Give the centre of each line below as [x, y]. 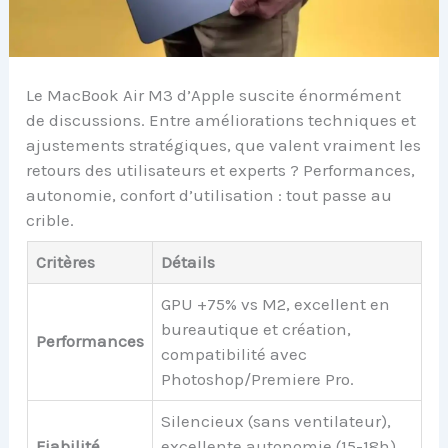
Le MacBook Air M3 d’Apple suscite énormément [214, 94]
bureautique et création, [255, 329]
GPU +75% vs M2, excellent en [275, 304]
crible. [50, 219]
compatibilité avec [233, 354]
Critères [65, 262]
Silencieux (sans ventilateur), [275, 421]
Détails [187, 262]
